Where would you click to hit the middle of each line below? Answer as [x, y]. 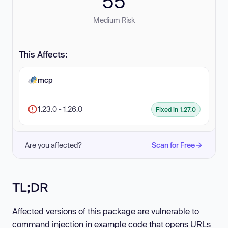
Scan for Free [173, 145]
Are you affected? [53, 145]
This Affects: [43, 54]
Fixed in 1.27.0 [176, 109]
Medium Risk [114, 20]
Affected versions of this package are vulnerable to [106, 211]
